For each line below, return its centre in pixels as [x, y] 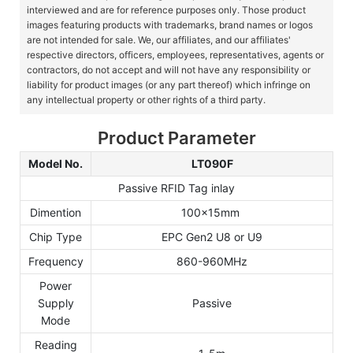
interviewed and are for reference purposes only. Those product [166, 9]
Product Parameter [176, 137]
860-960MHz [212, 261]
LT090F [212, 163]
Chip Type [56, 236]
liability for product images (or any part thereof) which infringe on [168, 84]
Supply [56, 303]
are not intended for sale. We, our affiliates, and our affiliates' [158, 39]
